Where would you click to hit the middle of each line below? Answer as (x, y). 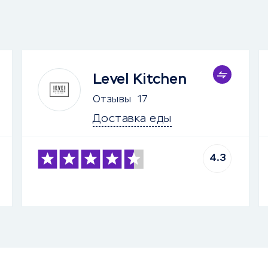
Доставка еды (132, 119)
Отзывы (112, 100)
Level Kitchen (140, 80)
